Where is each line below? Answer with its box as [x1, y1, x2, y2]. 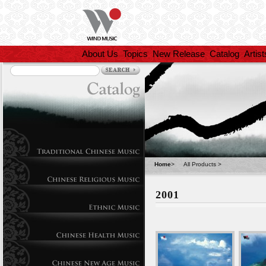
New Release [152, 49, 205, 59]
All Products [183, 161, 216, 167]
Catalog [209, 49, 239, 59]
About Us [81, 49, 118, 59]
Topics [122, 49, 148, 59]
